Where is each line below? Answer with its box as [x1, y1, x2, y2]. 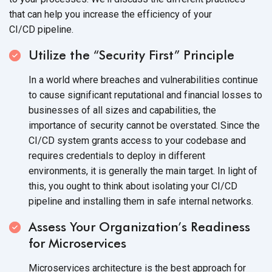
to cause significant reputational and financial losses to [29, 89, 262, 101]
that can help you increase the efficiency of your [9, 8, 212, 20]
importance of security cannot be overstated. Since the [29, 119, 260, 131]
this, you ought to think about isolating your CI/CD [29, 180, 237, 192]
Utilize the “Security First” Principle [29, 47, 234, 63]
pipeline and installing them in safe [29, 195, 178, 207]
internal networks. [178, 195, 253, 207]
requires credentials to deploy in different [29, 149, 205, 161]
